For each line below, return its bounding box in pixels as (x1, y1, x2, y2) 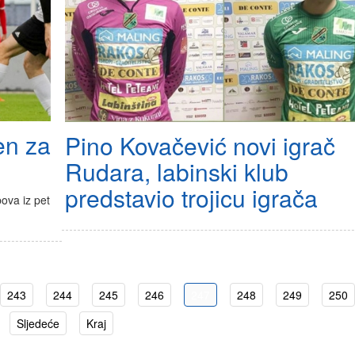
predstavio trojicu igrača (64, 180, 318, 215)
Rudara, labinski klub (64, 154, 288, 189)
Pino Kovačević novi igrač (64, 128, 335, 162)
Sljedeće (17, 315, 60, 332)
